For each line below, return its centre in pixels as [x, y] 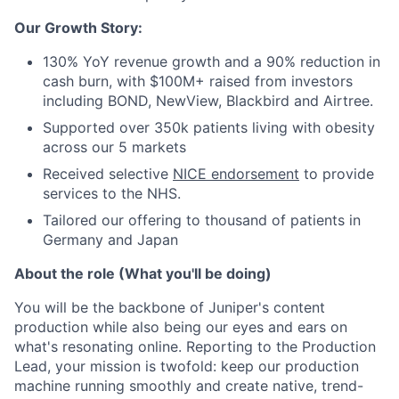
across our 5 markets [114, 147]
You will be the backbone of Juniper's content [170, 308]
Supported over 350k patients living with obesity [209, 128]
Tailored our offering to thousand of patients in [202, 220]
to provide [337, 174]
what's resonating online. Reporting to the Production [195, 347]
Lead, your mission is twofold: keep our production [187, 366]
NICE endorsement [236, 174]
